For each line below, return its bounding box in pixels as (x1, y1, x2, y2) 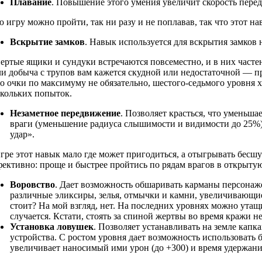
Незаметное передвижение (10, 108, 120, 119)
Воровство (10, 180, 55, 190)
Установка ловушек (10, 222, 94, 232)
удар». (10, 129, 35, 140)
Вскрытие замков (10, 37, 85, 47)
